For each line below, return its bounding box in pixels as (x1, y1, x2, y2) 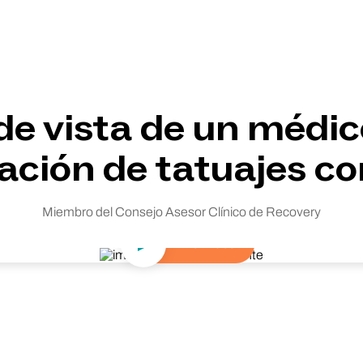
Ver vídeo (184, 238, 236, 250)
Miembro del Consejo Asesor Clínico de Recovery (42, 205, 321, 219)
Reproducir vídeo (181, 247, 277, 261)
